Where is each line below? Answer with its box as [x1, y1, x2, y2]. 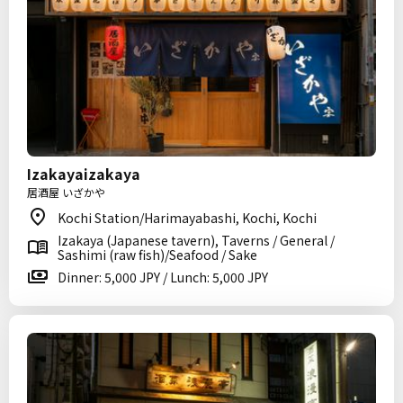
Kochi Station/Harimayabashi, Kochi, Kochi [58, 209, 317, 227]
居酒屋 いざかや [27, 184, 105, 200]
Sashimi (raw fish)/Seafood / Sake [58, 246, 257, 264]
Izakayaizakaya [27, 163, 140, 184]
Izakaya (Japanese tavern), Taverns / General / [58, 231, 335, 249]
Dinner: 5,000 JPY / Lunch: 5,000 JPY [58, 268, 268, 286]
